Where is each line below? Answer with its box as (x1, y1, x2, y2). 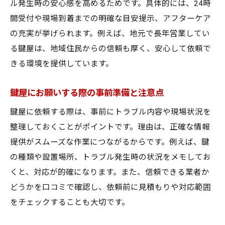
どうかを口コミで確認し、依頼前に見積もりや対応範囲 (10, 183, 211, 192)
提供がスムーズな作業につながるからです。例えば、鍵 (10, 138, 209, 147)
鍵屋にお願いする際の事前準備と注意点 (10, 88, 164, 98)
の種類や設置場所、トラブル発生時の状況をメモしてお (10, 153, 211, 162)
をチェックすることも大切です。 (10, 198, 130, 207)
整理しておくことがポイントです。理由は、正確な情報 (10, 123, 210, 132)
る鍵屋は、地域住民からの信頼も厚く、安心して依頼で (10, 44, 211, 53)
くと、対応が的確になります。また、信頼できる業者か (10, 168, 209, 177)
